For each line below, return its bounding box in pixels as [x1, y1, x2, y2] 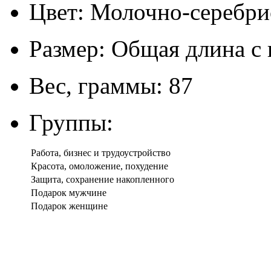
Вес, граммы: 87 [29, 72, 193, 99]
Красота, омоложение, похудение [31, 160, 168, 171]
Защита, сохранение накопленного [31, 174, 174, 184]
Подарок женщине [31, 200, 108, 211]
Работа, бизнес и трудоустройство [31, 147, 171, 158]
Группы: [29, 109, 113, 135]
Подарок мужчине [31, 187, 106, 198]
